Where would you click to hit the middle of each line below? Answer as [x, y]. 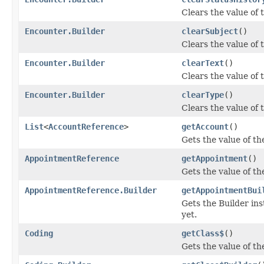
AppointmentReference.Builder [91, 190]
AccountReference [86, 126]
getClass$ [203, 233]
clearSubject [210, 31]
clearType [203, 95]
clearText [203, 63]
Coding [39, 233]
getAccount [205, 126]
